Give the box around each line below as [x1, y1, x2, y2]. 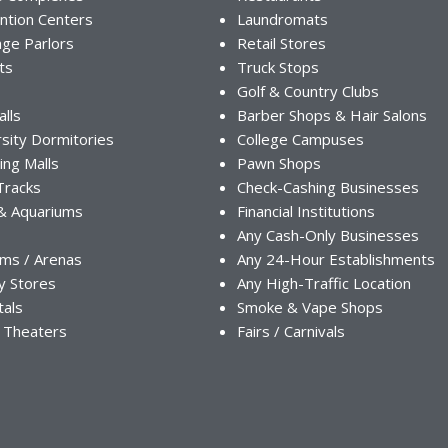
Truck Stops [237, 57, 319, 78]
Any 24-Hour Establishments [237, 249, 435, 270]
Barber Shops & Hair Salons [237, 105, 427, 126]
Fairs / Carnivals [237, 321, 345, 342]
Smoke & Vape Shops [237, 297, 383, 318]
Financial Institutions [237, 201, 375, 222]
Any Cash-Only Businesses [237, 225, 419, 246]
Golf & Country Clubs [237, 81, 379, 102]
